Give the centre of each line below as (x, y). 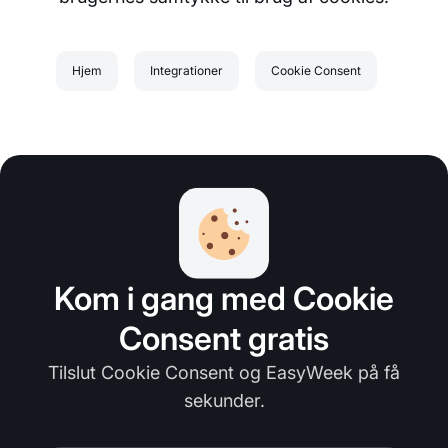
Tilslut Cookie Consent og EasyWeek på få (224, 373)
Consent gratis (224, 339)
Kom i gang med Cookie (224, 299)
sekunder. (224, 401)
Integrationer (186, 71)
